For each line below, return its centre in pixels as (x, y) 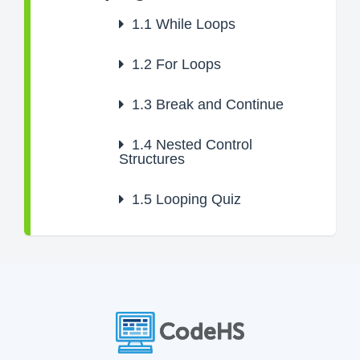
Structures (152, 159)
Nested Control (202, 145)
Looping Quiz (196, 199)
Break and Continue (218, 104)
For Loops (186, 64)
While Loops (194, 24)
